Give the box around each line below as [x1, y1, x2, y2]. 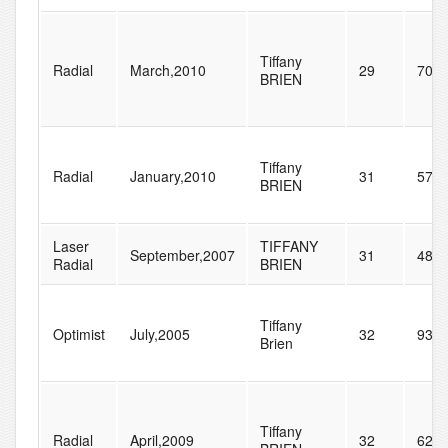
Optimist [52, 324, 105, 345]
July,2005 [129, 324, 190, 345]
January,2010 [129, 166, 216, 187]
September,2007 [129, 245, 235, 266]
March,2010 [129, 60, 206, 81]
